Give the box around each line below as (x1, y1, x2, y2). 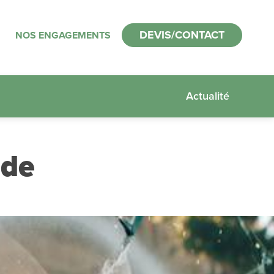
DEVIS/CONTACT (139, 28, 224, 42)
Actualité (186, 89, 229, 103)
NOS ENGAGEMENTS (15, 29, 111, 42)
